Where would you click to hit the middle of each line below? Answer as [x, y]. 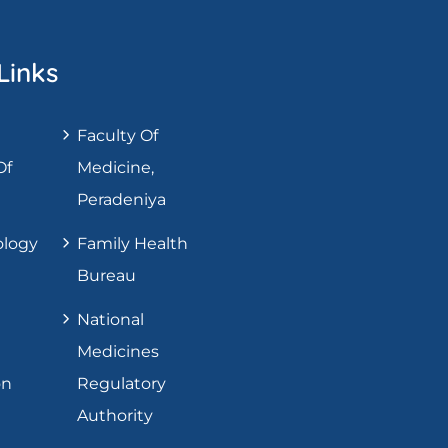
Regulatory [122, 383]
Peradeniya [122, 199]
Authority [115, 415]
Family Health [133, 243]
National [111, 319]
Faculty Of [118, 135]
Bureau [107, 275]
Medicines [118, 351]
